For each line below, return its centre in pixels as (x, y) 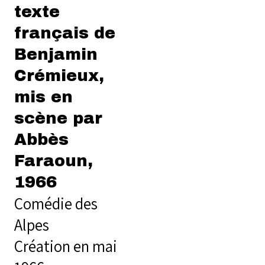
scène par (58, 118)
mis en (43, 97)
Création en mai (66, 246)
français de (65, 33)
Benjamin (56, 54)
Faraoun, (54, 161)
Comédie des (56, 203)
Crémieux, (59, 76)
